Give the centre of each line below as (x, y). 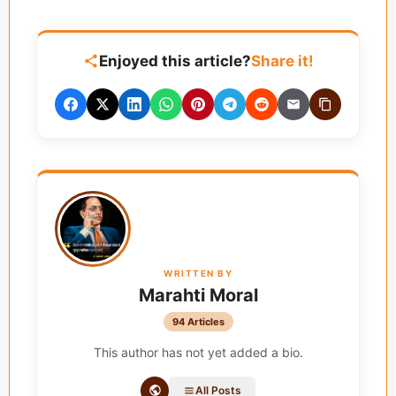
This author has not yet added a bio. (198, 352)
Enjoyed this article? (175, 61)
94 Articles (198, 321)
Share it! (282, 61)
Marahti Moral (198, 295)
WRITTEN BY (198, 273)
